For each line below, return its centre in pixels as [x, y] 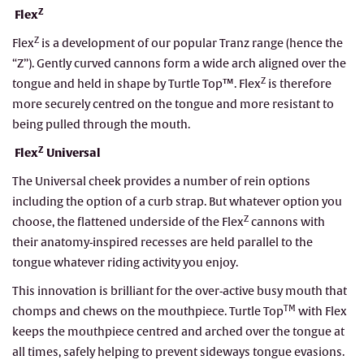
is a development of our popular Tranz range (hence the [191, 43]
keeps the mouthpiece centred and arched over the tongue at [178, 331]
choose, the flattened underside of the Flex [128, 222]
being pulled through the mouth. [101, 124]
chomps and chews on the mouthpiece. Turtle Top [148, 311]
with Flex [321, 311]
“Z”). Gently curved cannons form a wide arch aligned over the [179, 63]
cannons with [287, 222]
